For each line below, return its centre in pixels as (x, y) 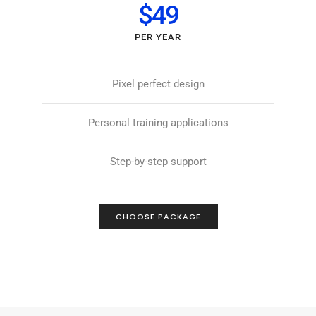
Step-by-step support (158, 161)
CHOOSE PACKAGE (158, 216)
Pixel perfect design (158, 84)
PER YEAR (158, 37)
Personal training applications (158, 122)
